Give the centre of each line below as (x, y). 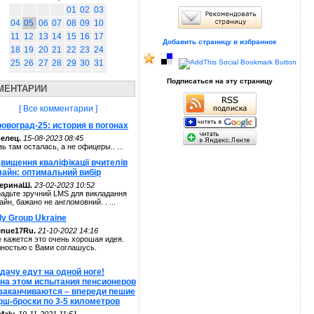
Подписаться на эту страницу (220, 81)
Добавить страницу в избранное (220, 42)
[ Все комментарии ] (58, 109)
